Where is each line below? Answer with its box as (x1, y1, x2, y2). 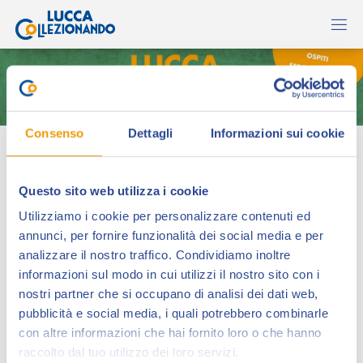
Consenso (25, 126, 84, 140)
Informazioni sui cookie (210, 126, 344, 140)
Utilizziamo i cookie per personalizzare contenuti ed (19, 208, 310, 223)
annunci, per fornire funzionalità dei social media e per (19, 228, 323, 242)
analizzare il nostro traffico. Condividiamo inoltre (19, 247, 291, 262)
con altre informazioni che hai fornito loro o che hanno (19, 325, 322, 340)
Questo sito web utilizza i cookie (19, 183, 209, 198)
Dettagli (128, 126, 173, 140)
